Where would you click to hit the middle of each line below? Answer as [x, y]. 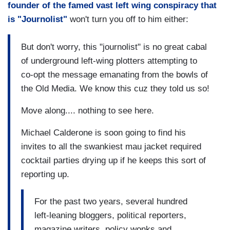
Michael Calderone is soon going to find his [103, 132]
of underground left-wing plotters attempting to [109, 61]
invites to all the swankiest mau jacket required [111, 146]
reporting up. [45, 174]
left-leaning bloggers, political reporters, [110, 216]
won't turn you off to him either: [128, 20]
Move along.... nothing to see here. [88, 110]
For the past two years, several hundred [111, 202]
